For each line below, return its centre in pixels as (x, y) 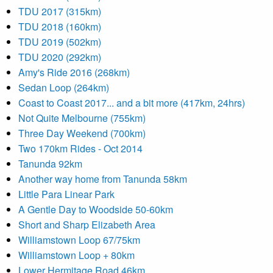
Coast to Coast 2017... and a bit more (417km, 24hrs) (132, 103)
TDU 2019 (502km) (60, 42)
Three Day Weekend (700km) (82, 133)
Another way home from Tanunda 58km (103, 179)
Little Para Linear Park (66, 194)
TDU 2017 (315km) (60, 11)
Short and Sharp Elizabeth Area (87, 225)
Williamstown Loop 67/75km (79, 240)
